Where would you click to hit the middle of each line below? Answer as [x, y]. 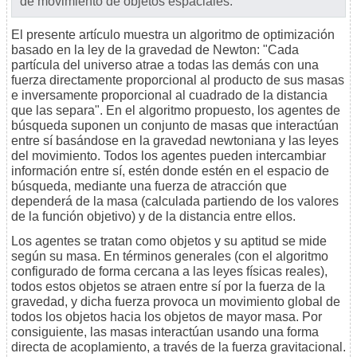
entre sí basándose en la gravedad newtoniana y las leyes [175, 141]
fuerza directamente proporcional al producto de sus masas [178, 80]
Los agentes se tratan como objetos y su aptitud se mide [169, 241]
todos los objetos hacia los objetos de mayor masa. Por [167, 317]
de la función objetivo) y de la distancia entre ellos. [153, 217]
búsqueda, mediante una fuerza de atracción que [149, 186]
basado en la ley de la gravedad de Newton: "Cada [155, 50]
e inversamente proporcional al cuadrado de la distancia [169, 96]
